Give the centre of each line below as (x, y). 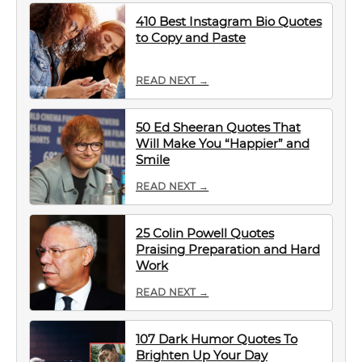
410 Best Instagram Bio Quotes (229, 21)
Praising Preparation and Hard (228, 249)
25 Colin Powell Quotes (205, 233)
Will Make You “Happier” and (223, 143)
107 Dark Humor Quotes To (217, 339)
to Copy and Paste (191, 38)
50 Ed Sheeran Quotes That (218, 127)
